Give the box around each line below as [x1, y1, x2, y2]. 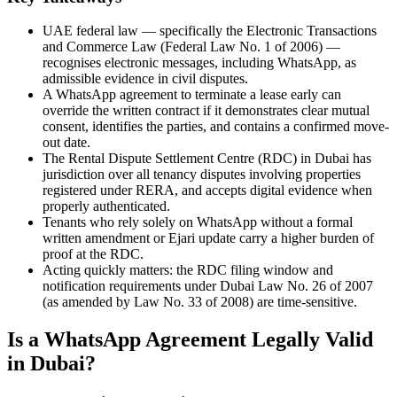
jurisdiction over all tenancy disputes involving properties [43, 167, 361, 183]
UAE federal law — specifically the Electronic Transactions [43, 23, 377, 39]
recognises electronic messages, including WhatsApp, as [43, 55, 356, 71]
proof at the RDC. [43, 246, 144, 262]
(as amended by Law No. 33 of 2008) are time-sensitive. [43, 294, 357, 310]
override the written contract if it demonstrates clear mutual [43, 103, 370, 119]
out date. [43, 135, 90, 151]
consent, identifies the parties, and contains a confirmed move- [43, 119, 389, 135]
